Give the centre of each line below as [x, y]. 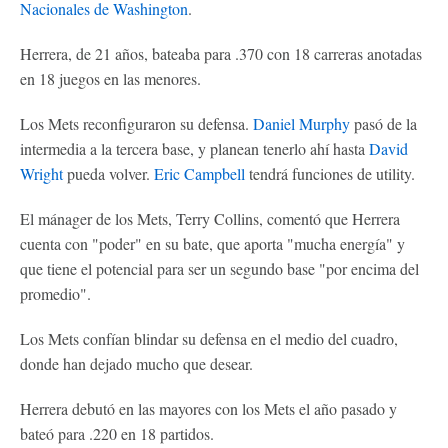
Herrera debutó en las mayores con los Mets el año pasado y [208, 408]
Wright [41, 173]
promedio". [55, 293]
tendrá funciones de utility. [330, 173]
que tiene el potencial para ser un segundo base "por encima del [219, 268]
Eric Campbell [199, 173]
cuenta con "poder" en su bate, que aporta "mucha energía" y [212, 243]
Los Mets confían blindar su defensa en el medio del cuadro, [209, 338]
